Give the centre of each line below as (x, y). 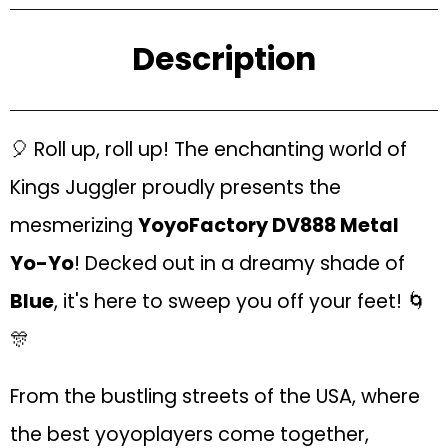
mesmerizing (74, 225)
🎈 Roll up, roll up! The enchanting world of (208, 149)
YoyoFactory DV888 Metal (268, 225)
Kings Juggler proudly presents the (175, 187)
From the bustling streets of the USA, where (215, 396)
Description (224, 59)
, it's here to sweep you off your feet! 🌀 (240, 301)
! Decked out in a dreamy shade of (239, 263)
